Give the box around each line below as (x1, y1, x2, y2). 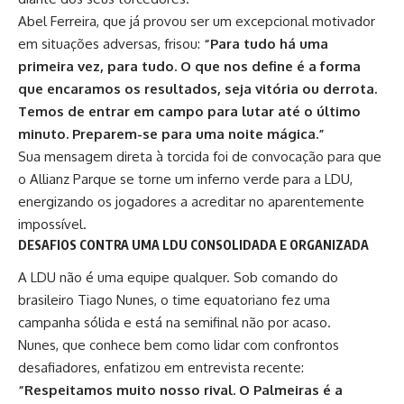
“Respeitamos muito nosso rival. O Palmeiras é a (18, 381, 343, 399)
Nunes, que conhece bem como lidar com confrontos (18, 336, 339, 354)
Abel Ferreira (18, 12, 96, 30)
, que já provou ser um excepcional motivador (96, 12, 375, 30)
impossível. (18, 215, 87, 233)
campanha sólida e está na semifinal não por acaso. (18, 314, 331, 332)
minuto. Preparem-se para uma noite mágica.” (18, 124, 325, 142)
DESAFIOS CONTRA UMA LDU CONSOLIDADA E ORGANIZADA (18, 236, 369, 252)
